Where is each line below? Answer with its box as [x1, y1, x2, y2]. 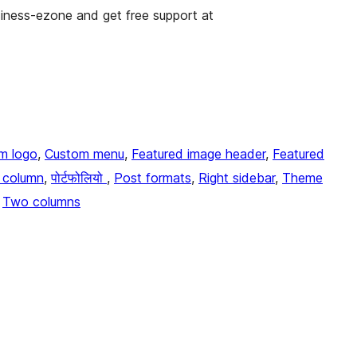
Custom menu [45, 146, 124, 163]
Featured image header [131, 146, 265, 163]
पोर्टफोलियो [51, 170, 107, 186]
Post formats [114, 170, 191, 186]
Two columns [2, 194, 80, 210]
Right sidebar [198, 170, 275, 186]
